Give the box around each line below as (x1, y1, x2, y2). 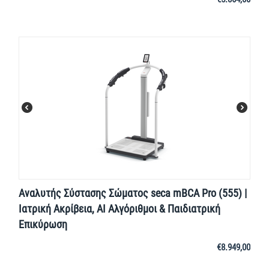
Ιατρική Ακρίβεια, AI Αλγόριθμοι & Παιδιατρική (19, 202, 220, 216)
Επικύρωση (19, 218, 67, 231)
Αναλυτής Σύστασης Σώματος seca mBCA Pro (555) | (19, 187, 247, 200)
